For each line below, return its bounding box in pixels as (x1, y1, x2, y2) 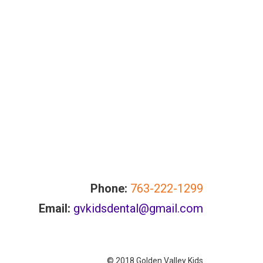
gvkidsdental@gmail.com (73, 201, 203, 215)
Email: (38, 201, 70, 215)
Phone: (90, 181, 127, 195)
